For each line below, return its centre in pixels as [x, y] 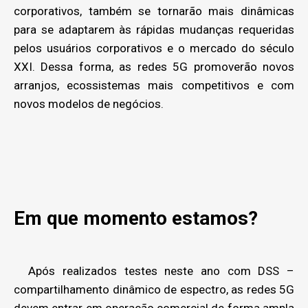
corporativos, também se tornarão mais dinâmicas [154, 11]
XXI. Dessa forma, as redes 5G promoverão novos [154, 67]
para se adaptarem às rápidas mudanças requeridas [154, 30]
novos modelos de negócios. [89, 104]
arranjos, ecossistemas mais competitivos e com [154, 85]
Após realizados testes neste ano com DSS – [154, 271]
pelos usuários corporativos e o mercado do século [154, 48]
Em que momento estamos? [136, 218]
